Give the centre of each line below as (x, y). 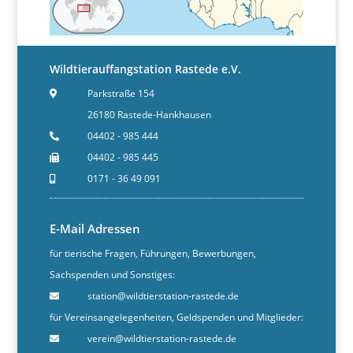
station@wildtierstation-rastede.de (163, 295)
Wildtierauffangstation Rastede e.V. (145, 69)
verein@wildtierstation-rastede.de (162, 338)
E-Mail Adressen (95, 228)
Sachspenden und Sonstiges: (112, 274)
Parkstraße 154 (121, 93)
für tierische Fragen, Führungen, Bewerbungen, (152, 253)
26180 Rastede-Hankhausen (150, 114)
